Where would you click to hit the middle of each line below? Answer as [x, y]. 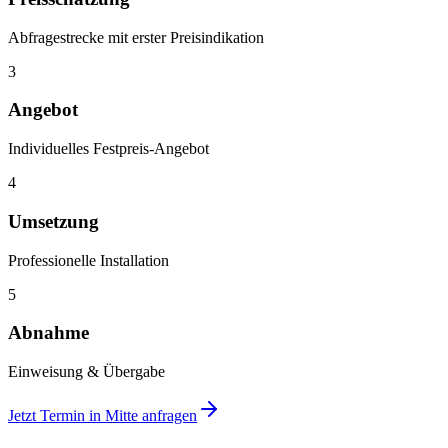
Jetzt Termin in [56, 415]
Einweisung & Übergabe [86, 371]
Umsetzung [53, 221]
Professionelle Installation [88, 260]
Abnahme [48, 333]
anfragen [167, 415]
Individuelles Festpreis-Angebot [108, 149]
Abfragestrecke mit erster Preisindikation [136, 37]
